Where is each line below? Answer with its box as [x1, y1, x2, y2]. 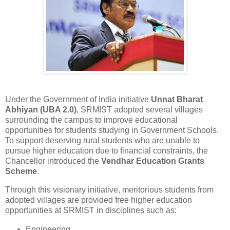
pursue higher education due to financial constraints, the [5, 146, 208, 156]
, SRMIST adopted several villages [76, 105, 203, 114]
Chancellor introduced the [5, 157, 101, 166]
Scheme [5, 167, 37, 176]
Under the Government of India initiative [5, 95, 151, 104]
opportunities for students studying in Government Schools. [5, 126, 219, 135]
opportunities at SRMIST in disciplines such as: [5, 206, 177, 215]
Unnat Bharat [151, 95, 203, 104]
